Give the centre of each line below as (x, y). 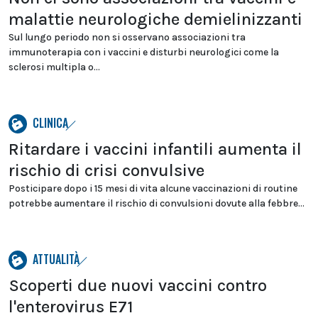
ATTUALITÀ (56, 259)
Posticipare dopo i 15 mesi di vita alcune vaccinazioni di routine (153, 188)
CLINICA (50, 123)
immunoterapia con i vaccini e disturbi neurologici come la (144, 52)
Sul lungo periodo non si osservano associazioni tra (127, 37)
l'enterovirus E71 (71, 307)
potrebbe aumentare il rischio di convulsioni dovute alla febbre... (157, 203)
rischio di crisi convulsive (106, 170)
